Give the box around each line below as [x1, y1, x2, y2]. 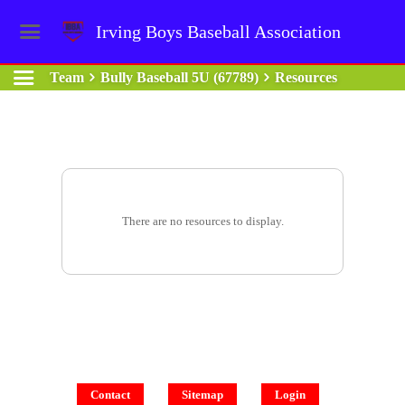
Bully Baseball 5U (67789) [99, 70, 259, 85]
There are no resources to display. [121, 214, 284, 228]
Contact [90, 388, 130, 401]
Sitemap [182, 388, 223, 401]
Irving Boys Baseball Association [96, 22, 342, 42]
